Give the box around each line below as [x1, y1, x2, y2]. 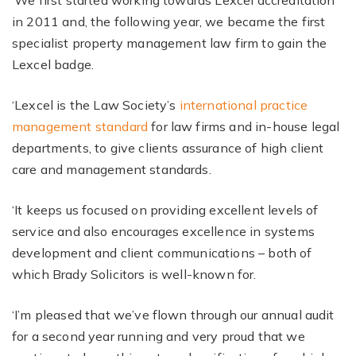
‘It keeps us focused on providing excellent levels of [12, 202, 319, 218]
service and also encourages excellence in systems [12, 223, 315, 239]
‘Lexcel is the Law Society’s [12, 97, 180, 113]
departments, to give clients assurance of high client [12, 140, 324, 156]
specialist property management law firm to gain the [12, 35, 327, 51]
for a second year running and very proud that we [12, 328, 305, 344]
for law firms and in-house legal [148, 118, 340, 134]
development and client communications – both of [12, 245, 312, 261]
